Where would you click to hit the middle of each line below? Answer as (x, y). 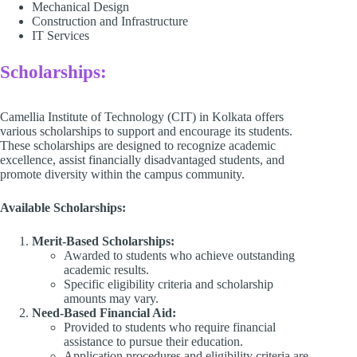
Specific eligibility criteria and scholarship (169, 284)
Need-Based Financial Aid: (104, 312)
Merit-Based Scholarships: (103, 241)
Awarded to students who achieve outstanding (179, 255)
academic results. (106, 269)
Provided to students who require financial (170, 327)
